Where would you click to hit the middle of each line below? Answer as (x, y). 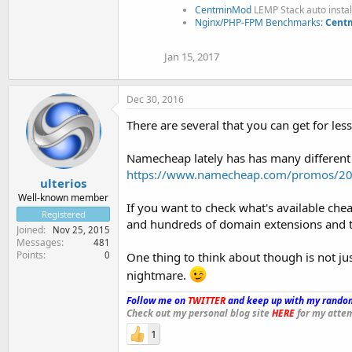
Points (30, 255)
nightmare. (158, 275)
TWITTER (207, 301)
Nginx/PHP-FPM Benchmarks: (260, 22)
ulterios (63, 183)
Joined (30, 229)
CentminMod (223, 10)
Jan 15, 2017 (192, 57)
